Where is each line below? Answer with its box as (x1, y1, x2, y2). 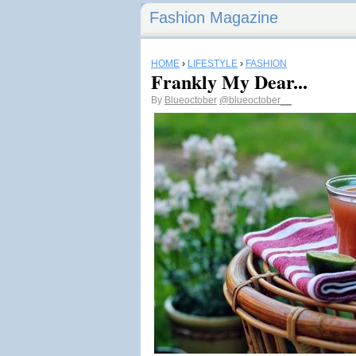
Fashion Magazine (149, 9, 278, 26)
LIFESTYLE (188, 58, 238, 69)
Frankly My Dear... (151, 68, 308, 95)
